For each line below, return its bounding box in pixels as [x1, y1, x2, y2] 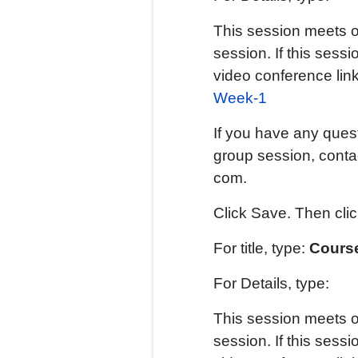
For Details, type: [213, 275, 329, 292]
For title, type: [213, 240, 309, 257]
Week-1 [213, 89, 267, 106]
